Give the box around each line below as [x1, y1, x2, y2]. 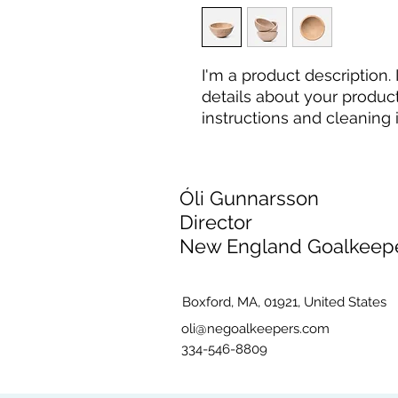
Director [179, 211, 252, 234]
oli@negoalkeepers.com [180, 321, 330, 337]
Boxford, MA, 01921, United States [182, 294, 386, 310]
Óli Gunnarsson [179, 187, 319, 210]
